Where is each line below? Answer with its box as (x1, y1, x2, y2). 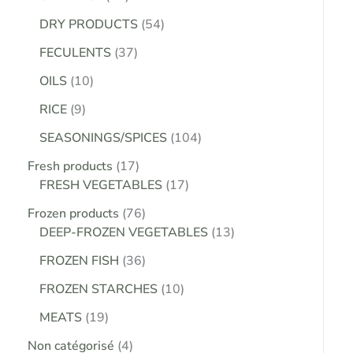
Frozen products (28, 205, 119, 223)
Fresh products (28, 158, 113, 176)
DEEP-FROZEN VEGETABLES (39, 224, 208, 242)
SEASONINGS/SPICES (39, 129, 167, 147)
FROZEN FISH (39, 252, 119, 270)
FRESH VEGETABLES (39, 176, 162, 195)
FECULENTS (39, 44, 111, 62)
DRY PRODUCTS (39, 16, 138, 34)
